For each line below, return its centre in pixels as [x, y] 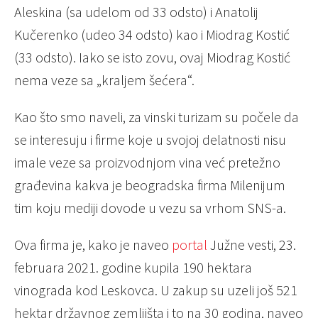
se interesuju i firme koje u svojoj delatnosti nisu [150, 139]
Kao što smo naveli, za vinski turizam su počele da [157, 116]
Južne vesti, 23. [253, 244]
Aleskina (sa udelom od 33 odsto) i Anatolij [136, 11]
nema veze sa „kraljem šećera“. [104, 79]
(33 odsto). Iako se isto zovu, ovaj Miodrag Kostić [152, 57]
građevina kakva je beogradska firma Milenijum [150, 185]
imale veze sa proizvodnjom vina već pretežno [147, 162]
